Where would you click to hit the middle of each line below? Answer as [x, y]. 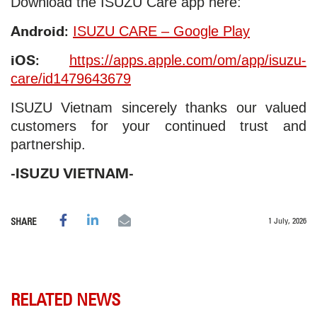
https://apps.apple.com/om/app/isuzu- [188, 60]
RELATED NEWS [65, 299]
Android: [42, 30]
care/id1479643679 [71, 78]
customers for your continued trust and [158, 126]
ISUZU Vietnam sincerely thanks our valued [158, 107]
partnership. [48, 144]
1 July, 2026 [287, 220]
